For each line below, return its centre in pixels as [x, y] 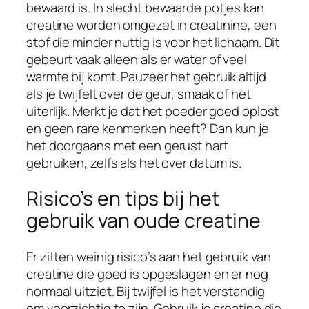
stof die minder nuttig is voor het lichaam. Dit [153, 42]
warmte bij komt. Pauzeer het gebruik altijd [146, 76]
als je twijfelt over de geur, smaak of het [139, 93]
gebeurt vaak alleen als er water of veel [137, 59]
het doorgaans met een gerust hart [127, 145]
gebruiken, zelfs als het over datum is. [134, 162]
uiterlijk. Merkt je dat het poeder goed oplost [153, 111]
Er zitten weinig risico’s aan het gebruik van [149, 257]
